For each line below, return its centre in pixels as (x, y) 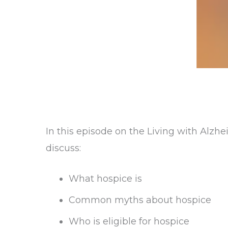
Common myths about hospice (140, 200)
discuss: (63, 148)
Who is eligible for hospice (129, 221)
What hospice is (105, 179)
